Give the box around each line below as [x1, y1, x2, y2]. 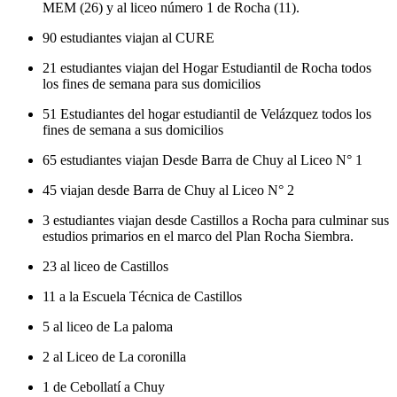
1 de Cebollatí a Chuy [43, 379, 165, 395]
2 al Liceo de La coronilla [43, 349, 186, 365]
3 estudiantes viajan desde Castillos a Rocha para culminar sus [43, 213, 389, 229]
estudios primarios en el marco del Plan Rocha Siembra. [43, 229, 354, 245]
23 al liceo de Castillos [43, 259, 168, 275]
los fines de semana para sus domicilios [43, 76, 261, 92]
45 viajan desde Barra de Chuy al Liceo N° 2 [43, 183, 294, 198]
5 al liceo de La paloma [43, 319, 173, 335]
